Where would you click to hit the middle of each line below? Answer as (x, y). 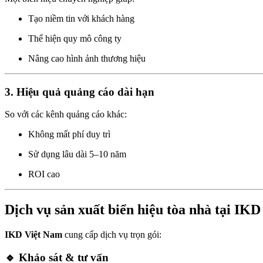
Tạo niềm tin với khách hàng (81, 18)
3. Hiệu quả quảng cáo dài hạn (80, 92)
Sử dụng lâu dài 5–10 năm (77, 154)
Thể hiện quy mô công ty (75, 38)
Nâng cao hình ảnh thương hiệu (87, 58)
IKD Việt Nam (33, 235)
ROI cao (44, 174)
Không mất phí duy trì (69, 134)
